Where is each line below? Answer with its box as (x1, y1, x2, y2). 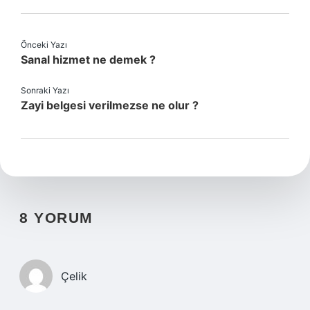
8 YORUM (19, 210, 93, 226)
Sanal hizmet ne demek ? (21, 53, 156, 66)
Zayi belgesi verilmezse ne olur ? (21, 98, 199, 112)
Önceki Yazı (21, 39, 67, 50)
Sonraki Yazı (21, 85, 69, 95)
